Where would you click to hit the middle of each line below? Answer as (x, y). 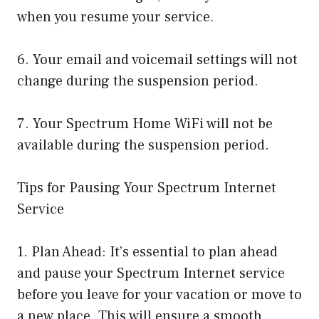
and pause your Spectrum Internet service (151, 273)
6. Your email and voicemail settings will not (157, 59)
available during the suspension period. (143, 145)
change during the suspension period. (138, 81)
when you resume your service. (116, 17)
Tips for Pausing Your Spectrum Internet (147, 188)
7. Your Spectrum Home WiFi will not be (145, 124)
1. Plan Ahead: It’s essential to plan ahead (147, 252)
